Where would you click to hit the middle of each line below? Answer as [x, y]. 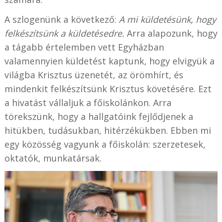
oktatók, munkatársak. [53, 158]
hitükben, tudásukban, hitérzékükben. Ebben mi [108, 130]
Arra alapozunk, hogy [171, 33]
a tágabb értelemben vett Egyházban [84, 47]
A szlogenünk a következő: [61, 19]
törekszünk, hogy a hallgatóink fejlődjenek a [99, 116]
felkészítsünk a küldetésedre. [64, 33]
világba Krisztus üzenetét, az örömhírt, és [94, 75]
